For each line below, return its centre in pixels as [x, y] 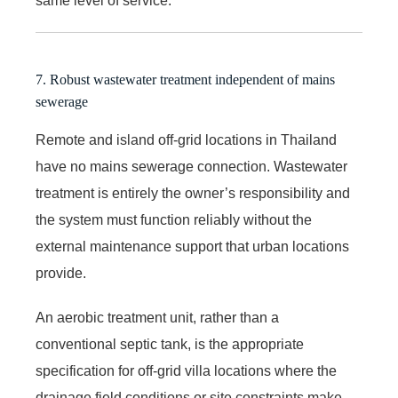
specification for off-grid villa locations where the [186, 370]
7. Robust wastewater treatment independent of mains [185, 79]
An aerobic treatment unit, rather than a [157, 317]
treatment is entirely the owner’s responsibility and [193, 193]
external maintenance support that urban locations [192, 246]
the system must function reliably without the [174, 219]
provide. [61, 273]
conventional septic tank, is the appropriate [170, 344]
